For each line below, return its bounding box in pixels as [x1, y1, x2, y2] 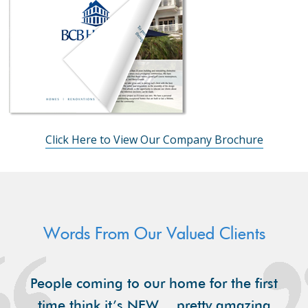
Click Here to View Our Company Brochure [45, 132, 263, 147]
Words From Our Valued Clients [43, 222, 265, 244]
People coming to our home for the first [30, 278, 278, 285]
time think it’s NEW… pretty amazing [37, 300, 271, 307]
